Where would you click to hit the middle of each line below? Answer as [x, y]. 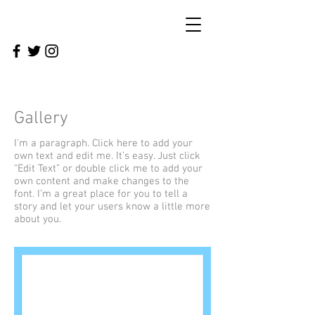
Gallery [41, 119]
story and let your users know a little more [112, 207]
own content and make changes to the [102, 181]
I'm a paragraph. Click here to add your [103, 143]
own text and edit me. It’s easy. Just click [107, 156]
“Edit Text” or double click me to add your [108, 169]
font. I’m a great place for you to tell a [101, 194]
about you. [38, 219]
